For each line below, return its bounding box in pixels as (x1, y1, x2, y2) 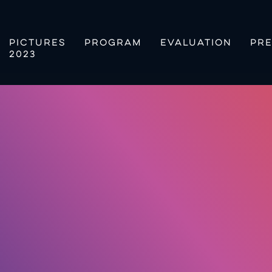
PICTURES (9, 39, 67, 47)
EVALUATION (160, 39, 233, 47)
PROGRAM (84, 39, 143, 47)
